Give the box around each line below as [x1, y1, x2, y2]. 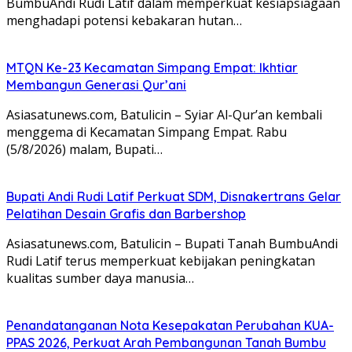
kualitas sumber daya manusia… [6, 269, 194, 287]
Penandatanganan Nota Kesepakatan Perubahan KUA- [6, 317, 334, 333]
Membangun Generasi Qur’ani [6, 76, 186, 93]
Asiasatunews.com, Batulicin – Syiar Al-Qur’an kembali [6, 105, 322, 123]
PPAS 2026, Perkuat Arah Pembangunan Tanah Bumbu [6, 334, 326, 350]
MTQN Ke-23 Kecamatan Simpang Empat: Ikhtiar [6, 59, 298, 75]
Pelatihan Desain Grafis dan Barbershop [6, 205, 246, 222]
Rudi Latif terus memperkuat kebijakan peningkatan [6, 251, 315, 269]
